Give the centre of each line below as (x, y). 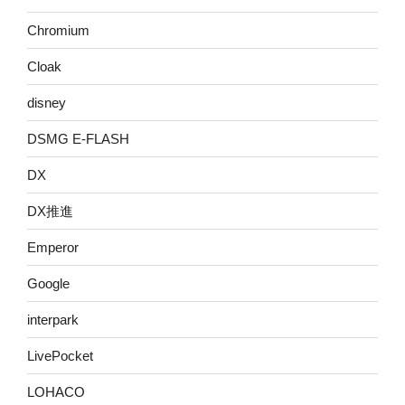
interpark (53, 319)
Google (48, 283)
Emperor (53, 247)
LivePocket (60, 355)
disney (47, 102)
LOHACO (56, 391)
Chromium (58, 30)
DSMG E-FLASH (78, 138)
